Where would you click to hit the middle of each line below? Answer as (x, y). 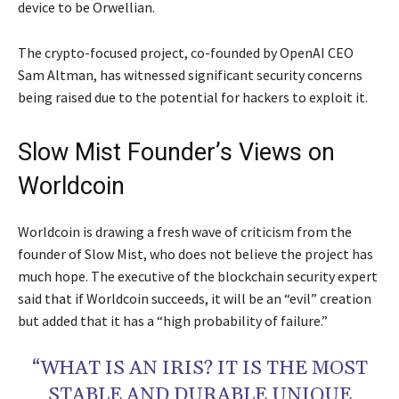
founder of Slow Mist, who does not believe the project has (195, 254)
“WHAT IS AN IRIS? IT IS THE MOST (199, 369)
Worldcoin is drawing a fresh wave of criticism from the (185, 232)
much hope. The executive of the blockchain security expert (198, 277)
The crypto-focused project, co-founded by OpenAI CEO (186, 53)
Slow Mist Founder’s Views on (176, 153)
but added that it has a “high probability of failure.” (173, 321)
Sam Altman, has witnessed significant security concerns (190, 75)
